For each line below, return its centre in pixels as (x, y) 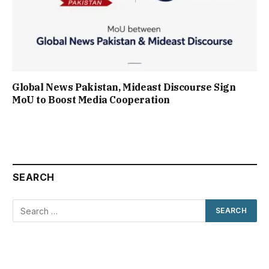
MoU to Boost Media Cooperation (91, 100)
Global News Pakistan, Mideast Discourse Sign (124, 87)
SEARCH (34, 177)
